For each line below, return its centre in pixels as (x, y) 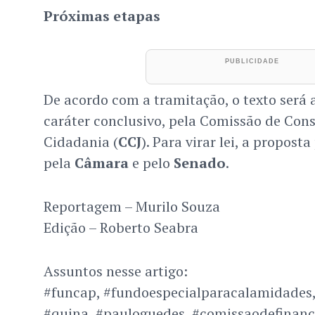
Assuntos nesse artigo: (115, 271)
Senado (199, 163)
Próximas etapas (102, 16)
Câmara (101, 163)
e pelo (151, 163)
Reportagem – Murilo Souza (131, 207)
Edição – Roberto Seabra (121, 228)
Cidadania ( (81, 142)
